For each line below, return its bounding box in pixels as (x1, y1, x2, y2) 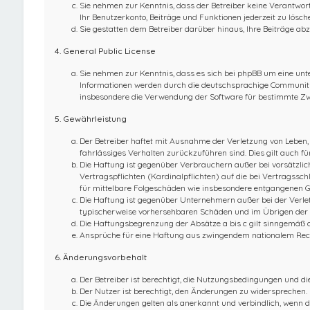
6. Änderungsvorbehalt (54, 252, 147, 263)
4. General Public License (54, 46, 156, 57)
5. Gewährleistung (54, 113, 127, 125)
